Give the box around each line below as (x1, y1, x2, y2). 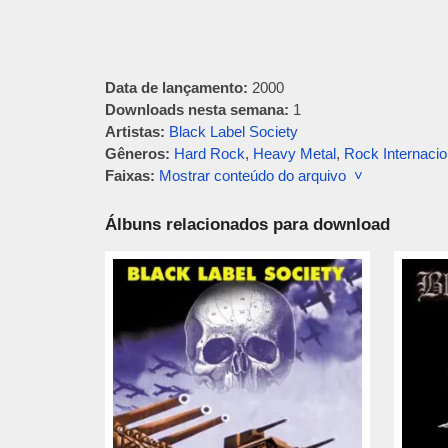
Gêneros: (104, 145, 170, 162)
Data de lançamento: (104, 79, 248, 96)
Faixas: (104, 167, 155, 184)
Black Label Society (168, 123, 298, 140)
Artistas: (104, 123, 165, 140)
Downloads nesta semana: (104, 101, 289, 118)
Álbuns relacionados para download (104, 215, 390, 234)
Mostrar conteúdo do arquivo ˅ (158, 167, 363, 184)
